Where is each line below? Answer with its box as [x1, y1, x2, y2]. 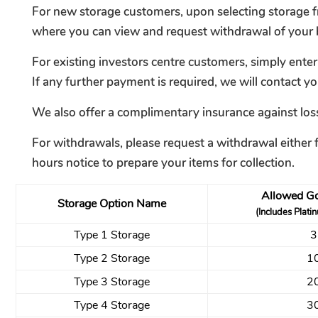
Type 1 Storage [74, 226, 150, 243]
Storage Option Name [57, 195, 166, 212]
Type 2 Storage [74, 250, 150, 266]
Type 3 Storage [74, 273, 150, 290]
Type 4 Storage [74, 297, 150, 313]
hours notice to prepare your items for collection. [32, 154, 295, 171]
